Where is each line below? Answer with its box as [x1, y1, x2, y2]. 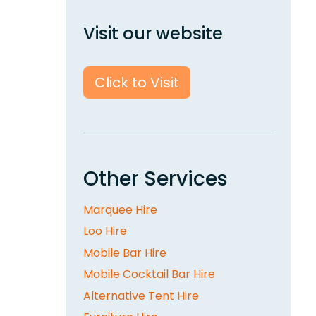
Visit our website [83, 22, 223, 46]
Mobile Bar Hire [83, 244, 166, 261]
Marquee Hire [83, 202, 157, 219]
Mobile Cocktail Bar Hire [83, 266, 215, 283]
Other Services [83, 165, 228, 193]
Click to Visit [95, 73, 179, 93]
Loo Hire [83, 223, 127, 240]
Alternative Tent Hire [83, 287, 199, 304]
